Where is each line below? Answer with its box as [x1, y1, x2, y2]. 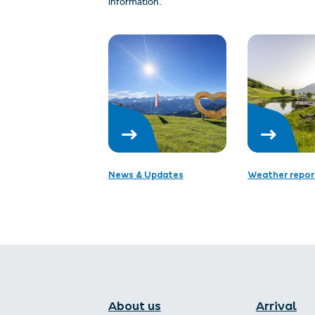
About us [108, 301, 161, 310]
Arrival [255, 301, 297, 310]
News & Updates [108, 171, 184, 178]
